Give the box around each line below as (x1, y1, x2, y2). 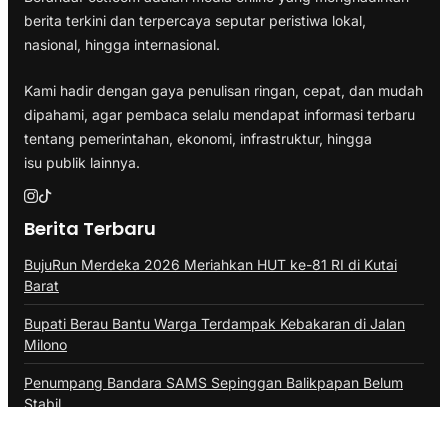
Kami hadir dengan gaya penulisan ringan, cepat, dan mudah (24, 81, 423, 99)
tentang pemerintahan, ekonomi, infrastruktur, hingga (24, 129, 372, 147)
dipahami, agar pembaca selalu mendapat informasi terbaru (24, 105, 415, 123)
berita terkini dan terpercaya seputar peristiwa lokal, (24, 12, 366, 29)
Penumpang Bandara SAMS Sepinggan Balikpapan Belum (24, 373, 403, 391)
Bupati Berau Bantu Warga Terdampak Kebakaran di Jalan (24, 314, 405, 332)
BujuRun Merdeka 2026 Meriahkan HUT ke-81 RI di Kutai (24, 255, 397, 273)
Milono (24, 335, 67, 353)
